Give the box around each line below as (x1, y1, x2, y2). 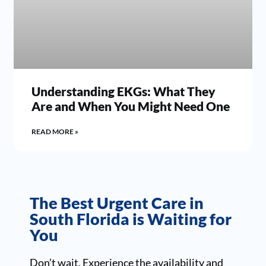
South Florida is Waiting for (30, 209, 232, 229)
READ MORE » (31, 126, 79, 136)
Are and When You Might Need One (31, 98, 230, 113)
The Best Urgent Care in (30, 193, 204, 213)
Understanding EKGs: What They (31, 83, 216, 99)
